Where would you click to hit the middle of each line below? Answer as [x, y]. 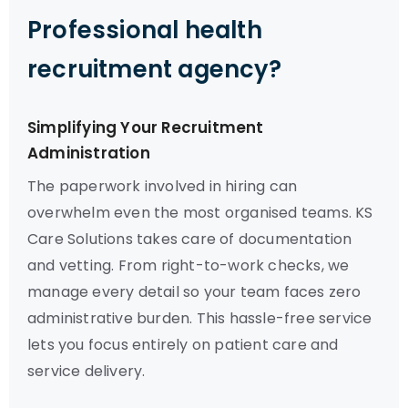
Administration [89, 153]
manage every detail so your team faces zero [194, 292]
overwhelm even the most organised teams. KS [200, 213]
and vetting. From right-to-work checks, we [189, 265]
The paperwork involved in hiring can [163, 186]
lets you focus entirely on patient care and [183, 345]
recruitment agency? [154, 69]
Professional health [145, 30]
